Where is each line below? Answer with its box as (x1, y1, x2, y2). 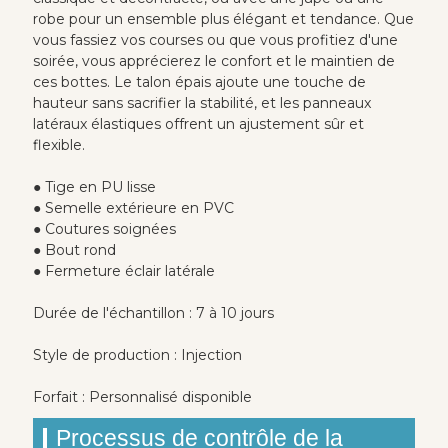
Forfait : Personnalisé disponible (32, 388, 252, 406)
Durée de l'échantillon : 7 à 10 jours (32, 304, 274, 322)
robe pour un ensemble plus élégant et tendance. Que (32, 10, 414, 28)
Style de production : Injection (32, 346, 242, 364)
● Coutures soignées (32, 220, 176, 238)
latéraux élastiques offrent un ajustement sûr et (32, 115, 364, 133)
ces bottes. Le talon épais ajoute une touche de (32, 73, 366, 91)
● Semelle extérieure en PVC (32, 199, 234, 217)
